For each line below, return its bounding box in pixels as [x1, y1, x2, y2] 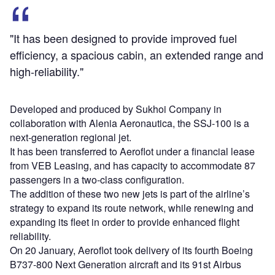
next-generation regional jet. [10, 130, 131, 145]
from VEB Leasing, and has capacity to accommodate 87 [10, 158, 255, 173]
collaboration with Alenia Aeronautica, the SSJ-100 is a [10, 116, 249, 131]
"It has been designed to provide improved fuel [10, 30, 237, 47]
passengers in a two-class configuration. [10, 172, 184, 187]
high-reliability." [10, 63, 83, 80]
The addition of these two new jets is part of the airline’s [10, 187, 250, 201]
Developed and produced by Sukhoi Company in [10, 102, 222, 117]
